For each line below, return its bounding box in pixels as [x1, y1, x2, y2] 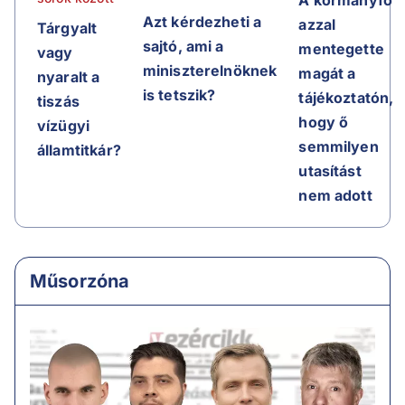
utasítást [298, 161, 362, 180]
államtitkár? [37, 141, 121, 160]
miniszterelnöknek [142, 61, 278, 80]
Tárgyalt [37, 19, 98, 38]
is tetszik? [142, 86, 216, 105]
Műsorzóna [30, 269, 130, 292]
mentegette [298, 39, 384, 58]
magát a [298, 63, 356, 82]
